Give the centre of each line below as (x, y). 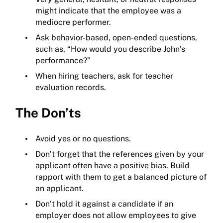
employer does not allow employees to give (116, 216)
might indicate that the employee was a (108, 11)
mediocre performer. (73, 22)
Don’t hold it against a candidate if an (104, 204)
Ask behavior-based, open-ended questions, (116, 38)
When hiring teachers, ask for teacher (104, 76)
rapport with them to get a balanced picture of (121, 177)
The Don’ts (48, 113)
